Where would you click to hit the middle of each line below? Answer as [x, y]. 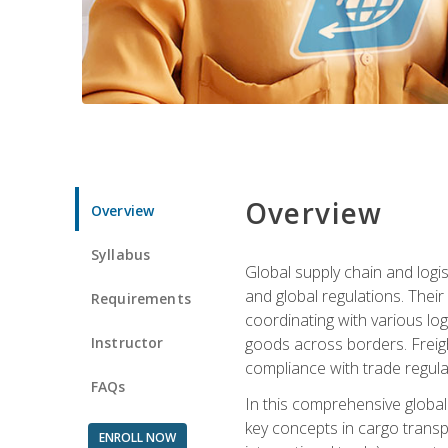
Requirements [141, 298]
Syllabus [121, 254]
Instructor [127, 342]
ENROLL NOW [137, 437]
